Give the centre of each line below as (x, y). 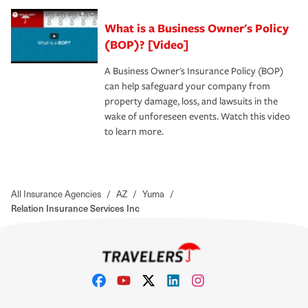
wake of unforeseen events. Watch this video (197, 116)
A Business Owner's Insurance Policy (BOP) (194, 71)
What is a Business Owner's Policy (197, 27)
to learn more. (134, 131)
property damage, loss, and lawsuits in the (191, 101)
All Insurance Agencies (56, 193)
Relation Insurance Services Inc (75, 208)
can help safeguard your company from (187, 86)
